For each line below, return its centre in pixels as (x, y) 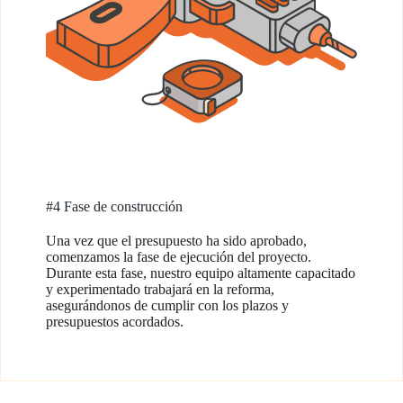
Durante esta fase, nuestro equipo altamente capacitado (201, 273)
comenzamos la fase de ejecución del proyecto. (179, 257)
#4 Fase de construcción (114, 206)
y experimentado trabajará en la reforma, (160, 289)
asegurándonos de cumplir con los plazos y (167, 305)
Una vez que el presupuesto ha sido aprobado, (176, 241)
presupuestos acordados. (115, 322)
